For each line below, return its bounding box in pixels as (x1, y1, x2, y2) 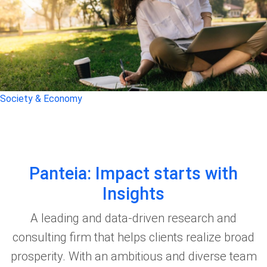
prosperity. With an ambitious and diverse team (10, 249, 257, 263)
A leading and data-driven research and (30, 211, 237, 225)
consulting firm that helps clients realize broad (13, 230, 254, 244)
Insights (103, 184, 164, 204)
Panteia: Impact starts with (29, 163, 238, 184)
